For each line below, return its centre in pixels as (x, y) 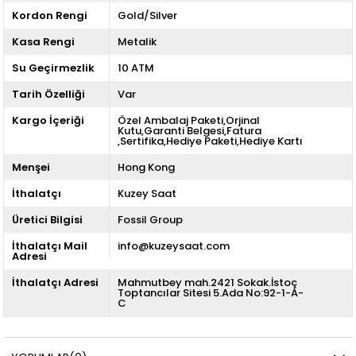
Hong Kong (146, 167)
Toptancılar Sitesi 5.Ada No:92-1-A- (210, 292)
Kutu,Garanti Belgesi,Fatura (189, 130)
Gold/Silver (147, 15)
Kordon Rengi (50, 15)
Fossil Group (150, 219)
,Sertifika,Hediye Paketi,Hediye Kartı (210, 141)
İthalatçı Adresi (56, 282)
